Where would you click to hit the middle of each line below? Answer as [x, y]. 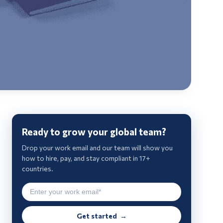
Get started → [102, 216]
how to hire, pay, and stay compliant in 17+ [86, 158]
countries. [38, 169]
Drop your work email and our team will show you [97, 148]
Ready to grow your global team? [94, 132]
